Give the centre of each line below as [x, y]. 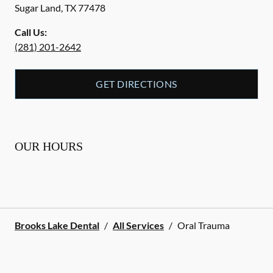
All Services [138, 225]
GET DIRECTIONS [136, 84]
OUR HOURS [49, 146]
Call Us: [31, 32]
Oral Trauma [204, 225]
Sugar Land [38, 8]
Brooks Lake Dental [57, 225]
